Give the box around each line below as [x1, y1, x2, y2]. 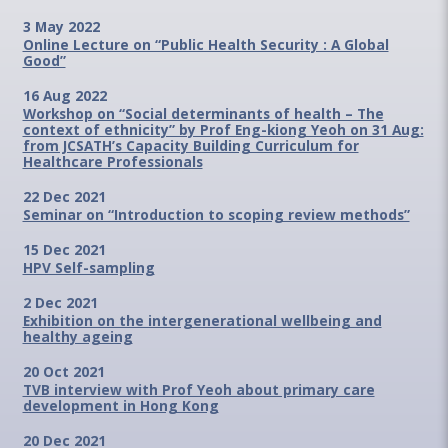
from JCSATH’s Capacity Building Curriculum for [22, 135, 359, 155]
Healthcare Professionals [22, 151, 203, 171]
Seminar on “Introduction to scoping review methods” [22, 204, 410, 224]
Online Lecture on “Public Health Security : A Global [22, 34, 389, 54]
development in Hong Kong [22, 396, 219, 416]
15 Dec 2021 [22, 239, 106, 259]
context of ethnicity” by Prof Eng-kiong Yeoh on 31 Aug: [22, 119, 424, 139]
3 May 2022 [22, 16, 100, 36]
